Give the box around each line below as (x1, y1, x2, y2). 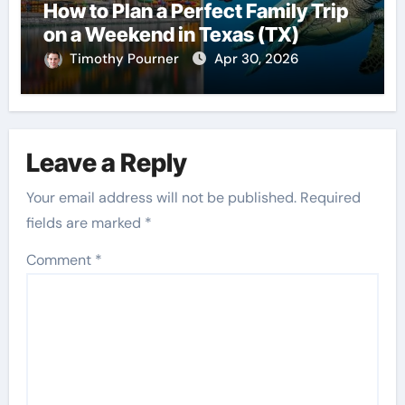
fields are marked (26, 212, 146, 232)
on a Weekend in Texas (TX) (42, 22, 299, 46)
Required (300, 187, 362, 207)
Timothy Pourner (69, 49, 183, 68)
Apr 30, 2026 (213, 49, 298, 68)
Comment (26, 250, 96, 269)
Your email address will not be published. (26, 187, 297, 207)
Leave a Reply (26, 147, 188, 179)
